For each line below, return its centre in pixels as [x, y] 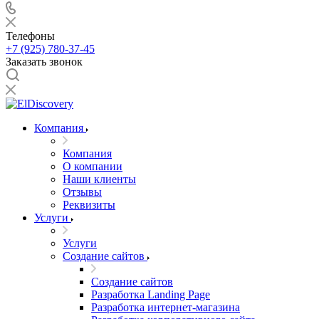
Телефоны [30, 36]
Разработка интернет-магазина [166, 307]
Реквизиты [89, 205]
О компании [93, 166]
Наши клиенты [99, 179]
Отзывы [82, 192]
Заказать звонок [44, 62]
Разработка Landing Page [151, 294]
